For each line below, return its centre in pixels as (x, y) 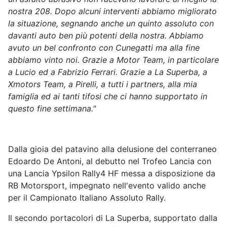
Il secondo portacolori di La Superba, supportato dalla (113, 218)
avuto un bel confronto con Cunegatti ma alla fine (104, 48)
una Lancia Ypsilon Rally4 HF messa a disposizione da (112, 174)
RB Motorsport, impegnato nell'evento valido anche (107, 186)
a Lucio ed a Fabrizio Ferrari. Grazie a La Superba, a (108, 72)
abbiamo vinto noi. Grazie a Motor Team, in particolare (113, 60)
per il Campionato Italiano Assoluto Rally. (87, 198)
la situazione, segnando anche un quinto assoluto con (111, 24)
